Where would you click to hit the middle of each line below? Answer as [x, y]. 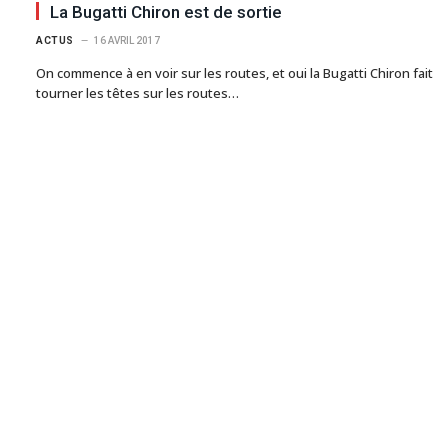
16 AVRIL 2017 [126, 40]
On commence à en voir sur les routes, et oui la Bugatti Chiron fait [234, 72]
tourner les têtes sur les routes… [137, 92]
